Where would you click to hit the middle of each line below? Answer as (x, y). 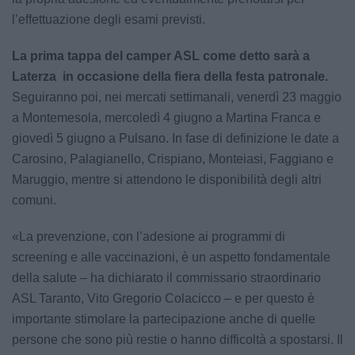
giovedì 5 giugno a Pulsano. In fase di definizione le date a (176, 138)
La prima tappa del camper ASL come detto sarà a (161, 56)
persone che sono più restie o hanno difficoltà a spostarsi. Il (177, 340)
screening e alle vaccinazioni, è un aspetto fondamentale (171, 257)
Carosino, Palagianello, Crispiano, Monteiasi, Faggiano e (173, 159)
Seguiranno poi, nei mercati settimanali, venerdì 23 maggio (177, 97)
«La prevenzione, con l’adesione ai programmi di (149, 237)
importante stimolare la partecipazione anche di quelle (164, 319)
